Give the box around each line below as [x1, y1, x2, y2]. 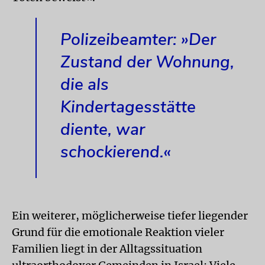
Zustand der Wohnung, [60, 51, 234, 73]
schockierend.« [60, 141, 171, 163]
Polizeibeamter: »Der [60, 28, 216, 51]
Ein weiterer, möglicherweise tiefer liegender [12, 209, 248, 222]
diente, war [60, 118, 145, 141]
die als [60, 73, 109, 96]
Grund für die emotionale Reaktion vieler [12, 225, 224, 239]
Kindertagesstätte [60, 96, 196, 118]
